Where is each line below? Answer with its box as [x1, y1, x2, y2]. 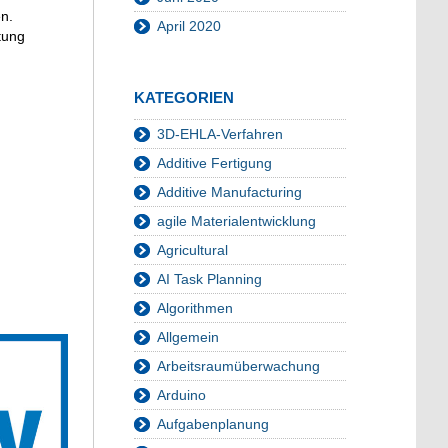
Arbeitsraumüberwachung [157, 358, 320, 375]
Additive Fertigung [157, 155, 272, 172]
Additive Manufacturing [157, 184, 302, 201]
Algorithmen [157, 300, 233, 317]
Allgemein [157, 329, 219, 346]
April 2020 [157, 18, 221, 35]
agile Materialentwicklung [157, 213, 316, 230]
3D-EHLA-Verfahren [157, 126, 283, 143]
